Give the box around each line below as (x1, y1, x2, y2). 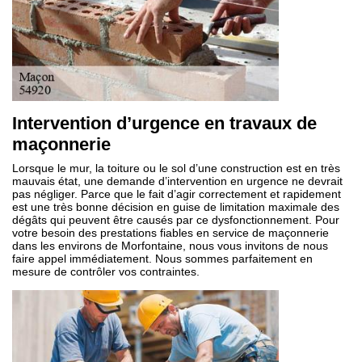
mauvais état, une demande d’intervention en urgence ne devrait (12, 175, 343, 187)
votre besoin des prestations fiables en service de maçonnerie (12, 226, 329, 239)
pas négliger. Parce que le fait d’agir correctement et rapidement (12, 187, 341, 200)
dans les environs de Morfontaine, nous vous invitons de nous (12, 239, 328, 252)
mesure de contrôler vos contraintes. (12, 265, 200, 278)
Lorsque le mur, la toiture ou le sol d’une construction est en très (12, 162, 340, 175)
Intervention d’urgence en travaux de (12, 113, 317, 133)
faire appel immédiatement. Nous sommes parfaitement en (12, 252, 313, 265)
